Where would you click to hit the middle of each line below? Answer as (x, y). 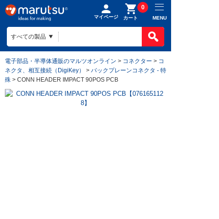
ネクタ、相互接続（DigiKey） (45, 70)
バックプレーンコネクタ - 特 (129, 70)
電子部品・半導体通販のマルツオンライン (61, 61)
